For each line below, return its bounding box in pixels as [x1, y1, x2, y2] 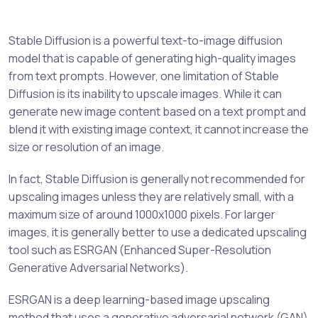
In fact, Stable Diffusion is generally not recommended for [9, 171, 305, 187]
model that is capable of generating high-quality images [9, 50, 296, 66]
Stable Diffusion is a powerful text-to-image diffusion [9, 33, 283, 48]
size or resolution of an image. [9, 139, 164, 155]
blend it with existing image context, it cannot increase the [9, 121, 309, 137]
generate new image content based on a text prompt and [9, 104, 306, 119]
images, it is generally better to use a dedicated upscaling [9, 224, 307, 240]
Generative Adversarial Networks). [9, 260, 188, 275]
